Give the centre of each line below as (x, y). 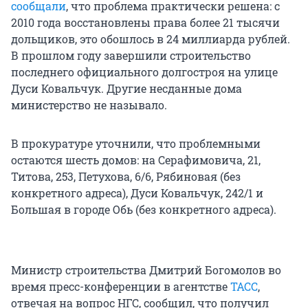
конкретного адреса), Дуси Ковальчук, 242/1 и (137, 193)
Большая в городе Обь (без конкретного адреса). (144, 210)
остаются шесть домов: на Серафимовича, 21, (136, 160)
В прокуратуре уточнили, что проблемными (136, 144)
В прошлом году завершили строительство (131, 56)
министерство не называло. (89, 105)
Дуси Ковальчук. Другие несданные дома (126, 89)
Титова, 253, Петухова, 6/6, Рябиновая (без (126, 177)
